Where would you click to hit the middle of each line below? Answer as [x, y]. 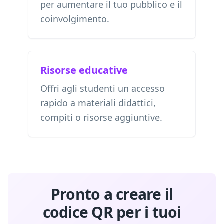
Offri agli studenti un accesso [103, 88]
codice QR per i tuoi [112, 212]
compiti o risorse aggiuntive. [101, 117]
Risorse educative [84, 70]
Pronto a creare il [112, 194]
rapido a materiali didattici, [98, 103]
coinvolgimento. [75, 19]
